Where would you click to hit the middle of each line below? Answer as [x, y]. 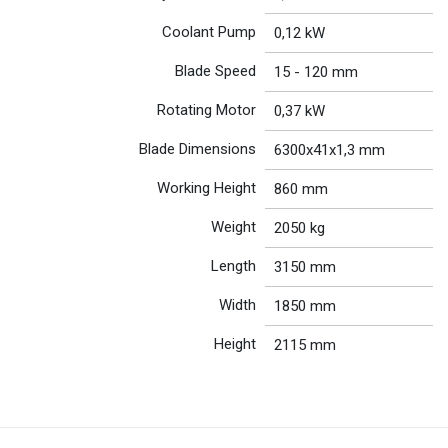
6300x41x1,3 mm [329, 149]
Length [234, 265]
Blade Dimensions [198, 148]
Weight [234, 226]
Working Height [207, 187]
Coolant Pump [209, 31]
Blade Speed [216, 70]
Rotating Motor [207, 109]
